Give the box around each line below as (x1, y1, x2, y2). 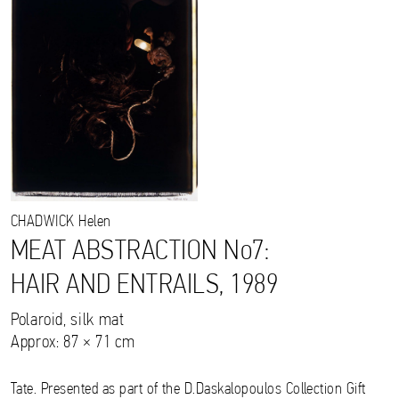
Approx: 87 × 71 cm (11, 333, 135, 352)
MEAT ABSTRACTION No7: (11, 237, 270, 266)
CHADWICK (11, 213, 75, 231)
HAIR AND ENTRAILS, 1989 (11, 271, 279, 300)
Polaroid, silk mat (11, 311, 125, 330)
